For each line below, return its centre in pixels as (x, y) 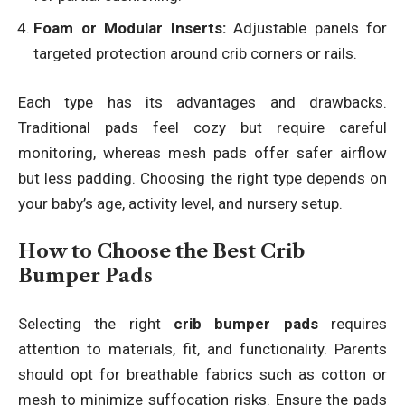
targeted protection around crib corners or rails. (195, 54)
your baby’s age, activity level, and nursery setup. (180, 203)
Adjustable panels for (306, 28)
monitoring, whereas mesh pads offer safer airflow (202, 152)
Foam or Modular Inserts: (130, 28)
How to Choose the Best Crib (161, 251)
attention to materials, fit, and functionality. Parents (202, 348)
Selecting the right (96, 323)
